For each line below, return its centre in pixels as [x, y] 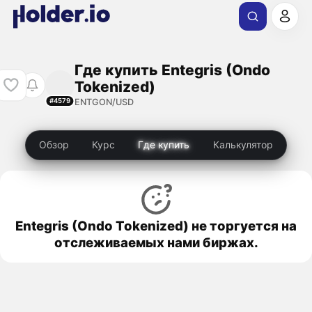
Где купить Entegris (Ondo [172, 70]
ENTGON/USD [104, 102]
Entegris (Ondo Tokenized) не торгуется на [156, 225]
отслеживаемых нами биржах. [156, 242]
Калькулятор [243, 145]
